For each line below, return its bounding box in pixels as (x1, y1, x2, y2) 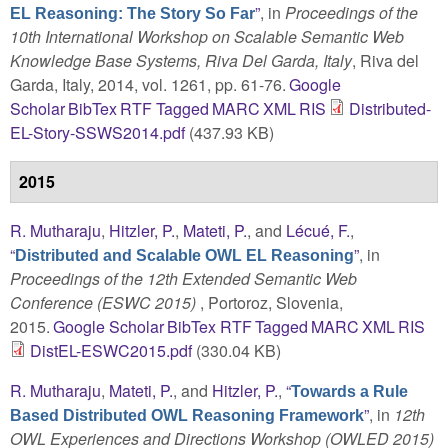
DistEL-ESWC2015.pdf (30, 338, 192, 362)
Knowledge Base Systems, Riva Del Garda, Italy (10, 48, 352, 72)
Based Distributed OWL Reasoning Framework (10, 406, 364, 424)
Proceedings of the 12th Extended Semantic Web (10, 266, 357, 290)
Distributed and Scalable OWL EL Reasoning (15, 246, 354, 264)
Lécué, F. (286, 218, 350, 242)
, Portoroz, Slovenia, (200, 290, 343, 314)
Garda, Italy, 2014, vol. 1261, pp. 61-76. (10, 72, 286, 96)
